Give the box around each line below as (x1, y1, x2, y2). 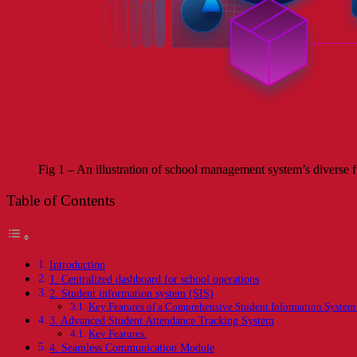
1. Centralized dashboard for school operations (49, 272, 259, 285)
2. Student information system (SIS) (49, 286, 214, 300)
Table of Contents (6, 192, 115, 210)
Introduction (49, 257, 105, 271)
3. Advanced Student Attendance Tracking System (49, 313, 274, 327)
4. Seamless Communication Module (49, 340, 214, 354)
